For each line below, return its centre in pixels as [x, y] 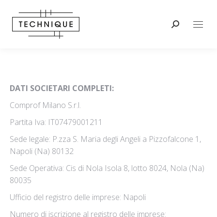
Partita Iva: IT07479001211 [56, 122]
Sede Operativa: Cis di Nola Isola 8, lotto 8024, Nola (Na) [107, 168]
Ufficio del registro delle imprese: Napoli [78, 197]
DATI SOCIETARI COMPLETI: [62, 88]
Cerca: [182, 26]
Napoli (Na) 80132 [42, 151]
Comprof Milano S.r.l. [45, 105]
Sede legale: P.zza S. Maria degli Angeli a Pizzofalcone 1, [105, 139]
